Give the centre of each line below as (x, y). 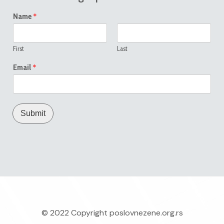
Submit (33, 113)
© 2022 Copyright (75, 212)
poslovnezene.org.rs (146, 212)
